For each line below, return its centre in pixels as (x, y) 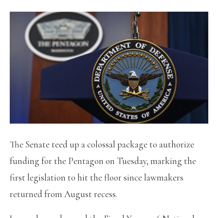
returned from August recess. (64, 194)
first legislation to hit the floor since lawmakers (97, 177)
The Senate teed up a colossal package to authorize (102, 144)
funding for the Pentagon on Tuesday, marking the (103, 161)
